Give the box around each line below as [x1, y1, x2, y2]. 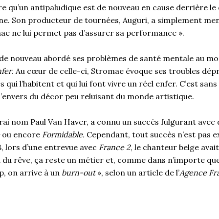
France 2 [99, 142, 131, 152]
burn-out [62, 167, 95, 177]
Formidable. [42, 129, 85, 139]
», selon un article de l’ [95, 167, 179, 177]
